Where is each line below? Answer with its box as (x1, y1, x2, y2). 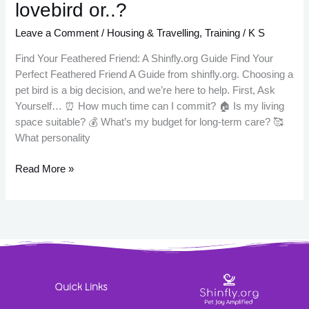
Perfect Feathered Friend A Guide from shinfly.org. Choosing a (15, 68, 294, 80)
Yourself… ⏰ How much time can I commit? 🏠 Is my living (15, 100, 285, 112)
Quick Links (54, 281, 108, 293)
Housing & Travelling (107, 28, 200, 39)
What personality (15, 132, 91, 143)
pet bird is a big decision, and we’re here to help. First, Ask (15, 84, 276, 96)
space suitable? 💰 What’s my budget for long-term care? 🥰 (15, 116, 284, 128)
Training (205, 28, 241, 39)
